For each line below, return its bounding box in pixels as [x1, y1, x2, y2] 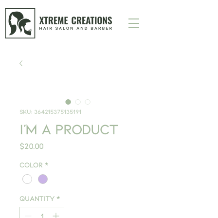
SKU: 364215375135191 [19, 108, 81, 115]
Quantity [19, 194, 54, 203]
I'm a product [19, 121, 118, 138]
